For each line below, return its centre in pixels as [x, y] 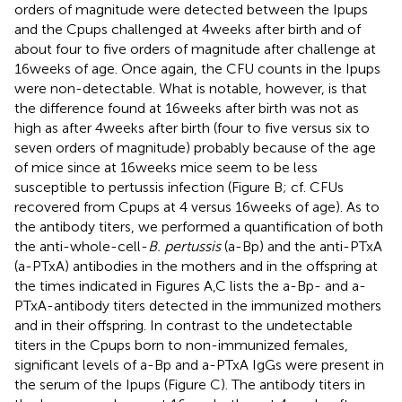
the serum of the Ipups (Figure [112, 384]
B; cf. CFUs [309, 187]
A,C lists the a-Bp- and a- [285, 285]
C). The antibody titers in [288, 384]
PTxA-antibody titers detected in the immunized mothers [198, 305]
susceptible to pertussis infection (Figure [144, 187]
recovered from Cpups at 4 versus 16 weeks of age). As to [197, 206]
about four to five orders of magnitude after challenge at [195, 48]
